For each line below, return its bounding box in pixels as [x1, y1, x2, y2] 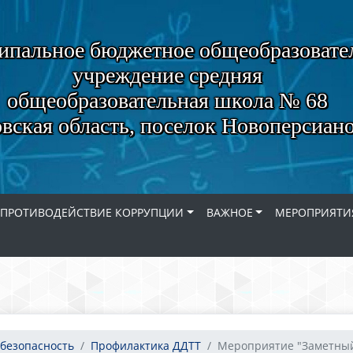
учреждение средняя [72, 63, 262, 87]
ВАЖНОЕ [206, 205, 253, 220]
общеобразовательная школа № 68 [6, 88, 328, 113]
